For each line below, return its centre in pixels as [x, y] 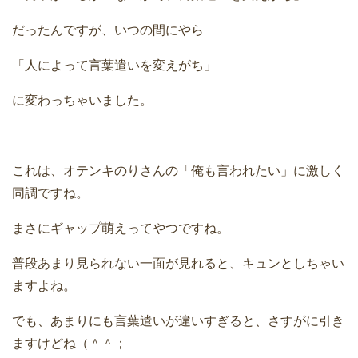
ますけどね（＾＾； [70, 344]
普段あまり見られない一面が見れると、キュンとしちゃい [178, 264]
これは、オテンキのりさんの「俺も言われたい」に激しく [178, 171]
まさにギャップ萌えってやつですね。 [121, 229]
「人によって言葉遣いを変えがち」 [114, 66]
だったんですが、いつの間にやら [108, 30]
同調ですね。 [50, 193]
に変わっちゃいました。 [82, 101]
